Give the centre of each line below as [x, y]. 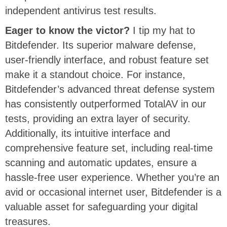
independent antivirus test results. [81, 10]
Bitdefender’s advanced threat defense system [110, 89]
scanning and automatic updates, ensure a [101, 162]
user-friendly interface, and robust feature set [107, 60]
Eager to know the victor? [67, 30]
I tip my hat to [162, 30]
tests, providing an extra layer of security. [98, 118]
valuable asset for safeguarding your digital [101, 206]
